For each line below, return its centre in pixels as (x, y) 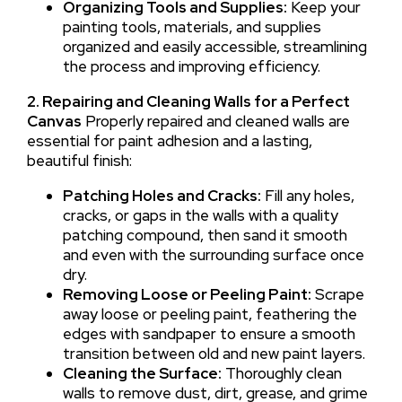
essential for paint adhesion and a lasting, (169, 140)
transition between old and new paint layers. (214, 353)
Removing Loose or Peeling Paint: (187, 294)
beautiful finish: (79, 160)
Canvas (54, 121)
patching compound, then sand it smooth (205, 235)
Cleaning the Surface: (142, 373)
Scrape (337, 294)
